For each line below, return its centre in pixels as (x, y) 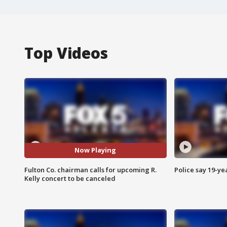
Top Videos (66, 53)
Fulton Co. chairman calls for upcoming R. (90, 169)
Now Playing (96, 150)
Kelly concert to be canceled (70, 178)
